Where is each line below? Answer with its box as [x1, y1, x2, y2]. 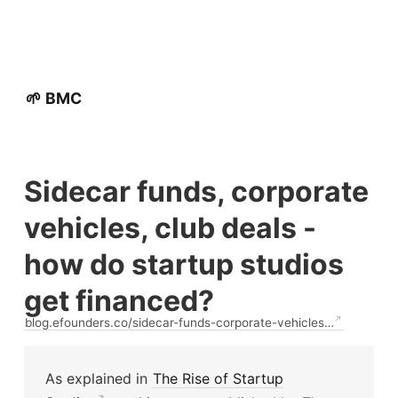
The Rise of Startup [153, 369, 284, 387]
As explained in [44, 369, 152, 387]
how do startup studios [23, 246, 344, 282]
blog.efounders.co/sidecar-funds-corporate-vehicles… [25, 315, 335, 330]
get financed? [23, 283, 214, 318]
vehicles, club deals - [23, 210, 316, 245]
